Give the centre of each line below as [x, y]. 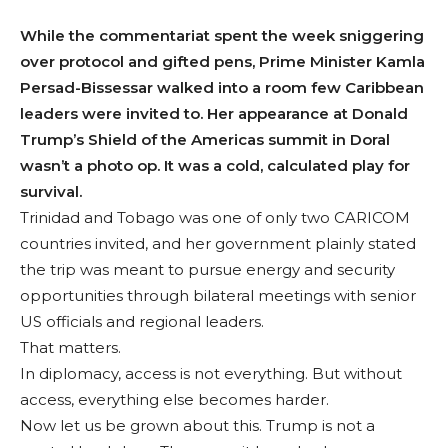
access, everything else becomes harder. [174, 400]
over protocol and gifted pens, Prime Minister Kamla [222, 62]
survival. [51, 192]
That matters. [70, 348]
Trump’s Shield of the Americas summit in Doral [205, 140]
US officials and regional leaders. [142, 322]
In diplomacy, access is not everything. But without [211, 374]
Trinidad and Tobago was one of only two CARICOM [215, 218]
